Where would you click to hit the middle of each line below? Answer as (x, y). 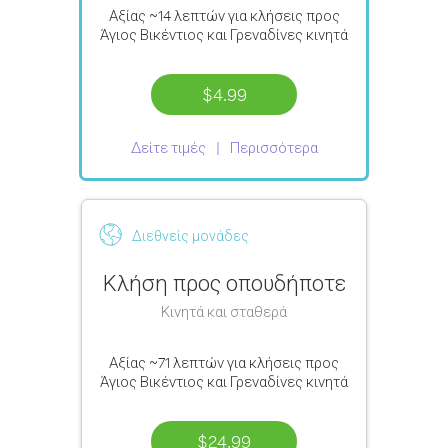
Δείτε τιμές (168, 147)
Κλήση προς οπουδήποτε (224, 282)
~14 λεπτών (186, 15)
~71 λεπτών (186, 362)
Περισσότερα (273, 147)
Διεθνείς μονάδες (190, 235)
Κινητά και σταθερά (224, 311)
